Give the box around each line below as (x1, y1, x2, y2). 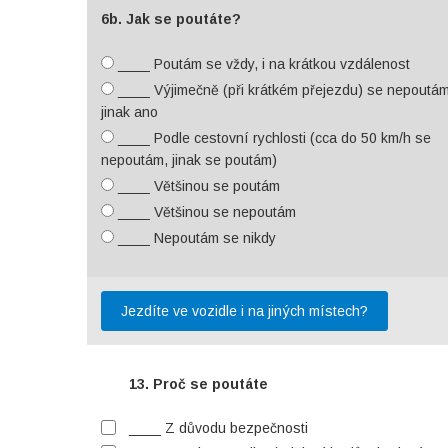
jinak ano (101, 104, 158, 120)
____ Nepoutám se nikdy (114, 230, 276, 246)
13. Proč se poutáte (129, 376, 268, 392)
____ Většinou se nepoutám (114, 204, 296, 220)
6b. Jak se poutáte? (101, 11, 241, 27)
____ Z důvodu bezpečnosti (129, 420, 308, 436)
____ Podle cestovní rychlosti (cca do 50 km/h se (114, 130, 431, 146)
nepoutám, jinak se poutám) (101, 152, 277, 168)
